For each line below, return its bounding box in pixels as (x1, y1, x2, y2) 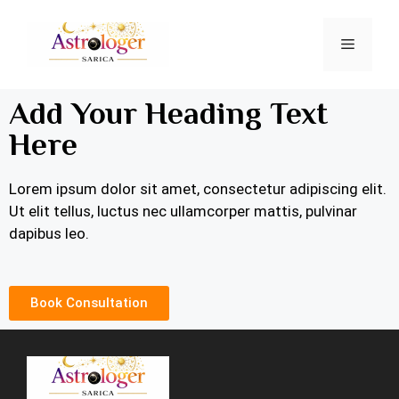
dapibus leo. (9, 224, 89, 242)
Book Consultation (30, 294, 148, 311)
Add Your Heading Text (9, 95, 328, 131)
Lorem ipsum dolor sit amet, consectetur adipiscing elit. (9, 180, 387, 198)
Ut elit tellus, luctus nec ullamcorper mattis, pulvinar (9, 202, 357, 220)
